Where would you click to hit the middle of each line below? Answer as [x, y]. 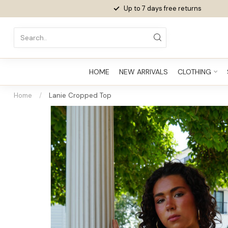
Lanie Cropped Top [80, 95]
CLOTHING [194, 72]
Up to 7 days [144, 8]
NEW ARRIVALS [143, 72]
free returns [183, 8]
